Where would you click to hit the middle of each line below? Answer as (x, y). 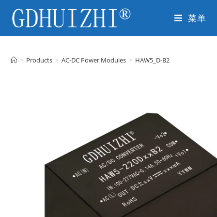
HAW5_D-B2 (153, 60)
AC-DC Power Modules (94, 60)
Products (39, 60)
